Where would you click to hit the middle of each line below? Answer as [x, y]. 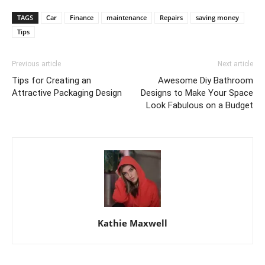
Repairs [171, 17]
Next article [235, 64]
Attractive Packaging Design [67, 93]
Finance [82, 17]
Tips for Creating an [51, 80]
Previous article [36, 64]
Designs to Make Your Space [197, 93]
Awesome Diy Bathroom [206, 80]
